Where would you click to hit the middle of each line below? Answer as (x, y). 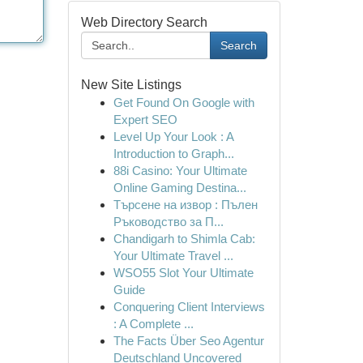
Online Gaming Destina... (179, 188)
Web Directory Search (144, 22)
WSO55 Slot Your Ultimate (183, 273)
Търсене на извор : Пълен (185, 205)
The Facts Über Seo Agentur (188, 341)
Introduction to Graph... (173, 154)
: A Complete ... (153, 324)
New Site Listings (131, 85)
